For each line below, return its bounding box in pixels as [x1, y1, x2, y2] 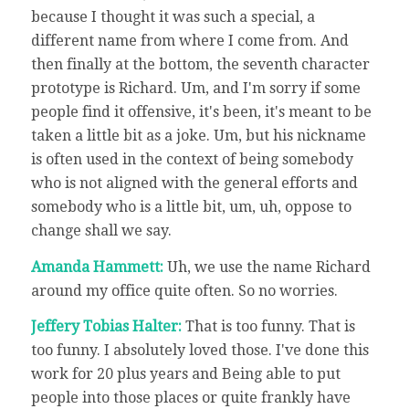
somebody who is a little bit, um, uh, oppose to [30, 198, 351, 216]
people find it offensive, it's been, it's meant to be [30, 103, 372, 121]
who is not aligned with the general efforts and [30, 174, 358, 193]
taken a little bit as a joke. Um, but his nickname [30, 127, 366, 145]
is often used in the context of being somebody [30, 151, 353, 169]
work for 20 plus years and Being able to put [30, 365, 341, 383]
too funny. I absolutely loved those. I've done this [30, 341, 369, 360]
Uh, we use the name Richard [166, 257, 371, 276]
